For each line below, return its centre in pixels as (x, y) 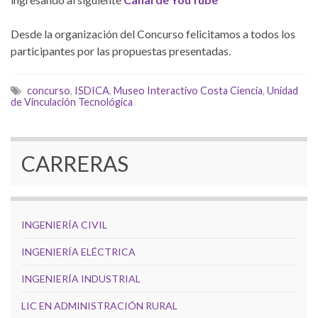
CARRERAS (75, 163)
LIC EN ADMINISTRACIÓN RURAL (99, 305)
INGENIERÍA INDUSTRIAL (81, 278)
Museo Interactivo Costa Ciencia (188, 90)
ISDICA (92, 90)
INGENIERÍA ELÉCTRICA (78, 251)
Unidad (283, 90)
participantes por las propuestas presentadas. (121, 50)
